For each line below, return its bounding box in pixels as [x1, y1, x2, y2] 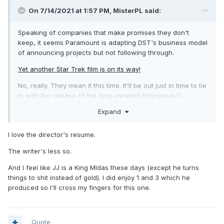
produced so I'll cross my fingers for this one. [8, 183, 150, 191]
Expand [97, 107, 125, 115]
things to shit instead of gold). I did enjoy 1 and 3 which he [8, 173, 190, 181]
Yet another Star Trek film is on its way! [18, 65, 140, 73]
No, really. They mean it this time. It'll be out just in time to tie [18, 81, 206, 90]
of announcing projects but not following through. [18, 48, 174, 57]
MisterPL [113, 6, 143, 15]
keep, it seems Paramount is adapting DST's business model [18, 38, 207, 47]
